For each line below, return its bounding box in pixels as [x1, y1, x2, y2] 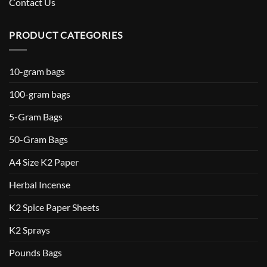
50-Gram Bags [9, 133, 68, 145]
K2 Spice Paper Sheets [9, 201, 100, 213]
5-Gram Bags [9, 110, 63, 122]
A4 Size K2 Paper [9, 156, 79, 167]
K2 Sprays [9, 223, 50, 235]
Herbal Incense [9, 178, 70, 190]
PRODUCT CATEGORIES [9, 29, 123, 41]
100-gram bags [9, 88, 70, 100]
